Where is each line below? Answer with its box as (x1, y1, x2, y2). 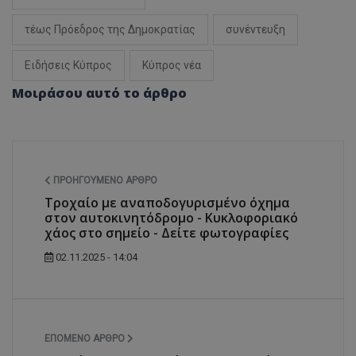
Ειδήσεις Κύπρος (25, 58, 112, 72)
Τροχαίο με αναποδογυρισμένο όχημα (44, 193, 290, 211)
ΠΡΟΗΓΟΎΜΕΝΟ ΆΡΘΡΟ (51, 174, 157, 186)
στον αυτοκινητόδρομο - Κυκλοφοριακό (44, 208, 298, 226)
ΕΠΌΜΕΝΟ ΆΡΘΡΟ (44, 332, 127, 344)
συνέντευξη (226, 22, 285, 36)
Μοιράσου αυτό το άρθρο (12, 83, 187, 102)
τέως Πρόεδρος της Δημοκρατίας (25, 22, 195, 36)
